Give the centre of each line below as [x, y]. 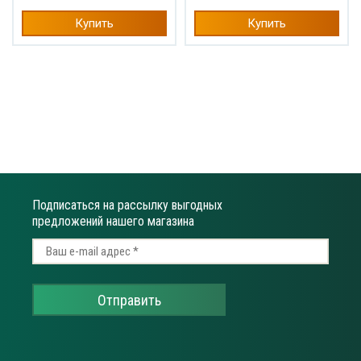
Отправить [129, 300]
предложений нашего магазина [113, 222]
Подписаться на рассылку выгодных [127, 205]
